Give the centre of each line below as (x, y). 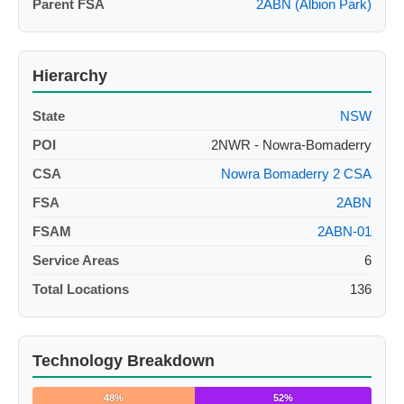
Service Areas (76, 261)
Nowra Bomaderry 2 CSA (296, 174)
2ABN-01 (344, 232)
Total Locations (81, 289)
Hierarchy (70, 76)
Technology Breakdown (124, 361)
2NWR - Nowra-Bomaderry (291, 145)
